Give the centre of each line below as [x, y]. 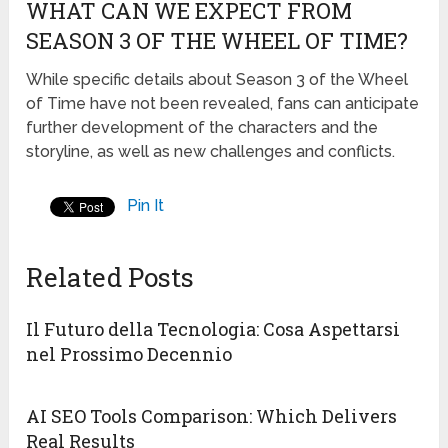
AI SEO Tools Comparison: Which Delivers [212, 416]
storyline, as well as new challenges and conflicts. [211, 152]
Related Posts [110, 277]
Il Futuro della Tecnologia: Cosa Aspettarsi [213, 329]
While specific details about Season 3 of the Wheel [217, 80]
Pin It [146, 206]
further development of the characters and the [202, 128]
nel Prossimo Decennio [129, 354]
